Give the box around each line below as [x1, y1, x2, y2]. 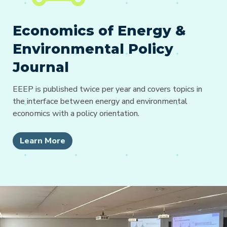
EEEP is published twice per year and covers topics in [13, 84, 202, 95]
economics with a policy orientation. [13, 108, 139, 120]
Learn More [20, 135, 65, 147]
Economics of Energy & [13, 22, 186, 39]
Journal [13, 58, 69, 75]
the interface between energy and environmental [13, 96, 187, 107]
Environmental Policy [13, 40, 173, 57]
